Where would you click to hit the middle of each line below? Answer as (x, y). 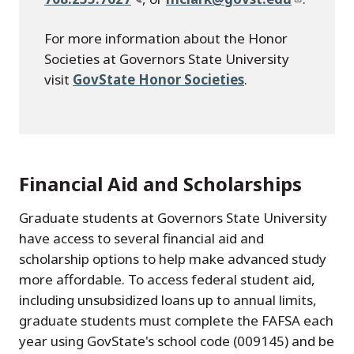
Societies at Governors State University (167, 59)
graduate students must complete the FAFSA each (176, 321)
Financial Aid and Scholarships (160, 184)
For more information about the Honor (166, 39)
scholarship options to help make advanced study (173, 259)
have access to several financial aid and (141, 239)
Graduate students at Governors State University (173, 218)
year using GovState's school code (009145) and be (177, 341)
